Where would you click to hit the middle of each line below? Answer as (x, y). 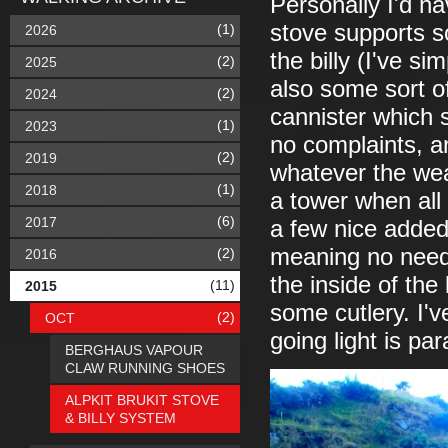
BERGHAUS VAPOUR (134, 350)
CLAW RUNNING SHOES (145, 368)
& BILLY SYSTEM (120, 418)
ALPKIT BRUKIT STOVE (142, 400)
